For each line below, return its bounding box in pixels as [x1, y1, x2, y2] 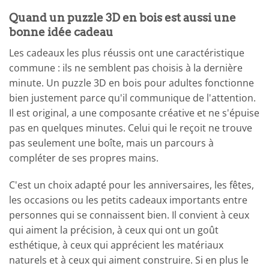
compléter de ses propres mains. [9, 151, 159, 165]
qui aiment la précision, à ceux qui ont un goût [9, 223, 219, 237]
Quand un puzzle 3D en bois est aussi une [9, 10, 236, 25]
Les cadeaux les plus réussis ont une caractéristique [9, 46, 244, 59]
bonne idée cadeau [9, 25, 113, 39]
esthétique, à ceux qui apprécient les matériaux [9, 238, 223, 252]
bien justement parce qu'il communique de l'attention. [9, 91, 256, 104]
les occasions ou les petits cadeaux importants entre [9, 193, 247, 207]
